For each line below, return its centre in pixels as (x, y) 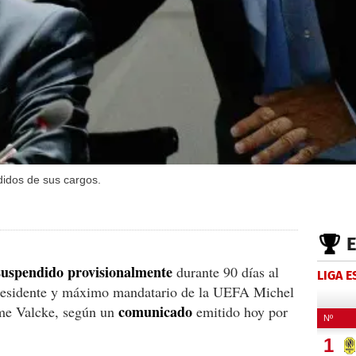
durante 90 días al (226, 271)
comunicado (155, 311)
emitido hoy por (240, 311)
